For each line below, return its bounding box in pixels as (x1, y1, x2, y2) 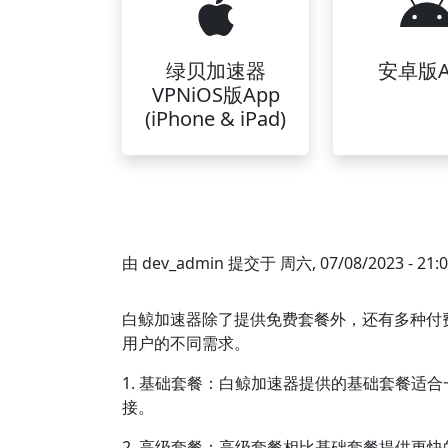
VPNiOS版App (151, 81, 280, 108)
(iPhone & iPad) (145, 105, 287, 132)
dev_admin (142, 252, 224, 274)
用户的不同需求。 (122, 332, 250, 354)
